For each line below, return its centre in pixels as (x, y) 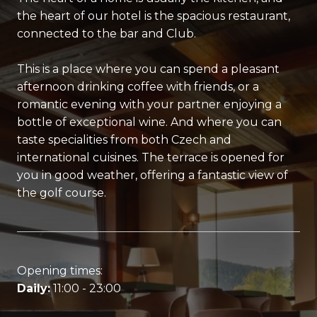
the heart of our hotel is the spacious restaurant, (154, 16)
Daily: (34, 289)
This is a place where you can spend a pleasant (148, 69)
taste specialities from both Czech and (124, 140)
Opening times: (60, 271)
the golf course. (62, 193)
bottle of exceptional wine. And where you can (149, 122)
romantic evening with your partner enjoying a (149, 105)
